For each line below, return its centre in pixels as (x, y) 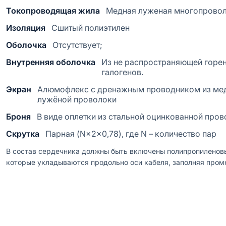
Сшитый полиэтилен (91, 28)
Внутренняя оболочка (51, 62)
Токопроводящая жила (53, 11)
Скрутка (23, 134)
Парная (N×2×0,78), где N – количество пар (131, 134)
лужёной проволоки (77, 99)
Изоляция (26, 28)
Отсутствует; (77, 45)
